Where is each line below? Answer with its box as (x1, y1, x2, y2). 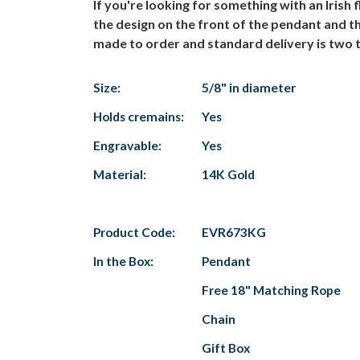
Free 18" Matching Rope (202, 283, 341, 297)
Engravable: (93, 138, 162, 153)
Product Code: (93, 225, 175, 239)
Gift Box (202, 341, 250, 355)
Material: (93, 167, 146, 182)
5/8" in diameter (202, 80, 296, 95)
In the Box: (93, 254, 153, 268)
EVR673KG (202, 225, 266, 239)
